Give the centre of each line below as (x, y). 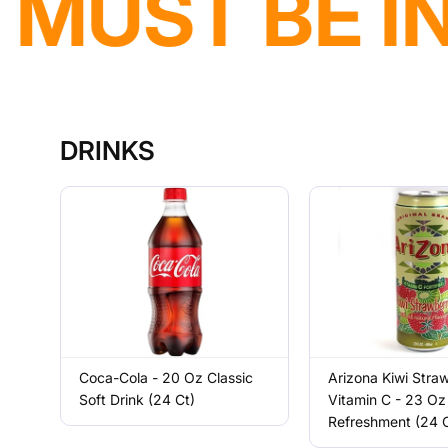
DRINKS (108, 150)
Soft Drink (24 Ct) (137, 399)
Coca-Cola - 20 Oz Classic (166, 377)
